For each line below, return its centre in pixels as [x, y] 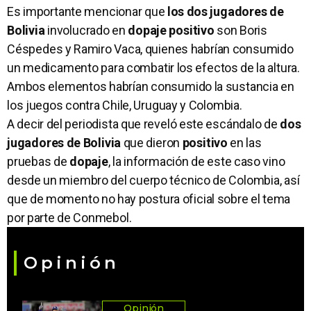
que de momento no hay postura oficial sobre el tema [149, 199]
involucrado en [88, 30]
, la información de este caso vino [196, 161]
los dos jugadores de [224, 11]
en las [246, 142]
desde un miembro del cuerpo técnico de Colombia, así [153, 180]
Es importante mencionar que [86, 11]
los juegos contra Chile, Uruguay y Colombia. [125, 105]
